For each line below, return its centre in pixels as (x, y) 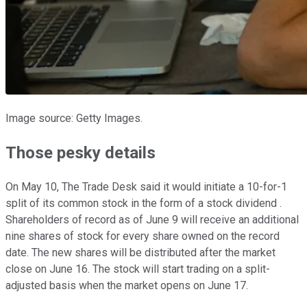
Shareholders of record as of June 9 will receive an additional (152, 219)
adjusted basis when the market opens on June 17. (128, 285)
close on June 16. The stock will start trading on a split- (138, 269)
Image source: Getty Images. (74, 118)
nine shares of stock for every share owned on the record (143, 236)
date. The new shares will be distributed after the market (140, 252)
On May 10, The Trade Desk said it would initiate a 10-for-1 (146, 186)
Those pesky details (81, 152)
